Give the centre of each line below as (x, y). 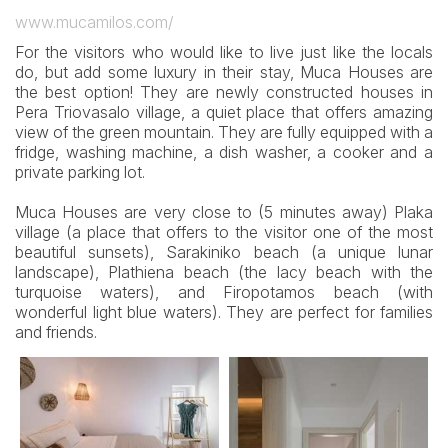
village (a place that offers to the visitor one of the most (224, 232)
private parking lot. (80, 172)
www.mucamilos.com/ (94, 22)
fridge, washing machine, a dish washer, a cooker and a (224, 152)
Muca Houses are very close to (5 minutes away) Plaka (224, 212)
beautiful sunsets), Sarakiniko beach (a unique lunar (224, 252)
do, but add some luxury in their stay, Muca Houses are (224, 72)
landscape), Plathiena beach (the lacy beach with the (224, 272)
